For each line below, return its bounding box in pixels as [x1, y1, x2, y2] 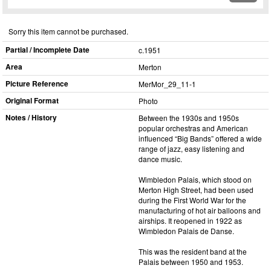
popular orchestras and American [139, 123, 248, 133]
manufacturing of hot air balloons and [139, 205, 261, 215]
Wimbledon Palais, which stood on [139, 174, 252, 184]
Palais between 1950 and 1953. [139, 256, 243, 267]
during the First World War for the [139, 195, 246, 205]
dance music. [139, 154, 182, 164]
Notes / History [5, 112, 57, 123]
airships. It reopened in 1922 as [139, 215, 242, 226]
